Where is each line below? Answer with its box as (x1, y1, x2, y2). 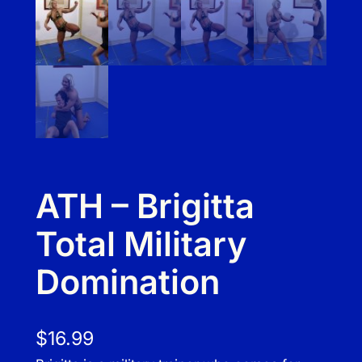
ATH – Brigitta (35, 186, 255, 227)
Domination (35, 262, 220, 303)
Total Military (35, 224, 246, 265)
